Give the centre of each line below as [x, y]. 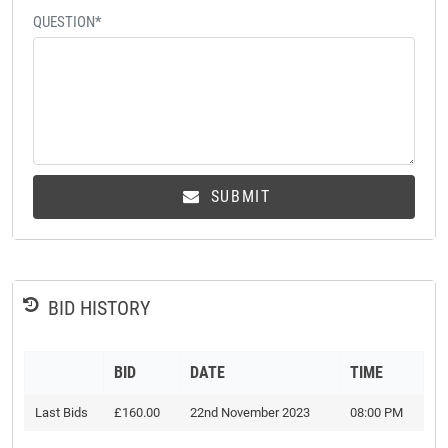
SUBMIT [238, 196]
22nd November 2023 [250, 412]
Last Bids [61, 412]
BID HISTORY [99, 307]
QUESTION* [67, 21]
